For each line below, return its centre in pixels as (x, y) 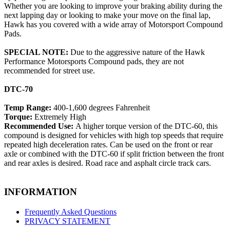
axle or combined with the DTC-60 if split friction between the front (114, 154)
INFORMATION (41, 192)
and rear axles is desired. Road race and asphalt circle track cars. (108, 163)
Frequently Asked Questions (71, 212)
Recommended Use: (40, 126)
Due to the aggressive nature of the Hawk (138, 52)
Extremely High (60, 117)
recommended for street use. (50, 70)
